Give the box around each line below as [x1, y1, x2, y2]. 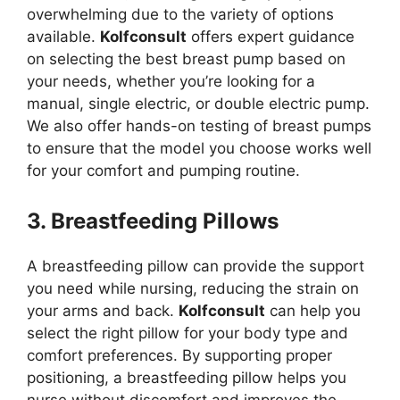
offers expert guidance [187, 28, 354, 46]
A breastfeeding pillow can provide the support [27, 256, 364, 275]
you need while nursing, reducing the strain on [27, 279, 359, 297]
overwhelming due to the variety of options [27, 5, 334, 23]
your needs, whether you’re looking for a [27, 72, 315, 90]
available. [27, 28, 100, 46]
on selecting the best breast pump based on [27, 50, 346, 68]
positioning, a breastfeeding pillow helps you [27, 368, 346, 387]
